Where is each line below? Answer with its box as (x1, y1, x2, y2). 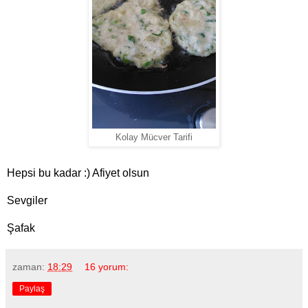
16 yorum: (85, 261, 129, 273)
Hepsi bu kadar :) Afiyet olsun (7, 167, 149, 179)
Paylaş (19, 284, 45, 294)
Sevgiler (7, 195, 47, 207)
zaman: (12, 261, 47, 273)
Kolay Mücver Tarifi (115, 133, 192, 143)
